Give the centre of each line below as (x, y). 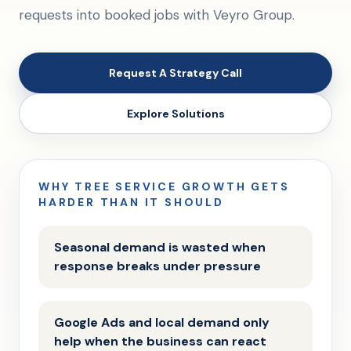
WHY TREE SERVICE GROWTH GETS (164, 186)
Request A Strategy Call (175, 73)
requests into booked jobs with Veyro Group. (157, 15)
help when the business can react (160, 341)
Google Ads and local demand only (162, 322)
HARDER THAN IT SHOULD (131, 202)
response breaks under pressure (157, 266)
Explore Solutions (175, 114)
